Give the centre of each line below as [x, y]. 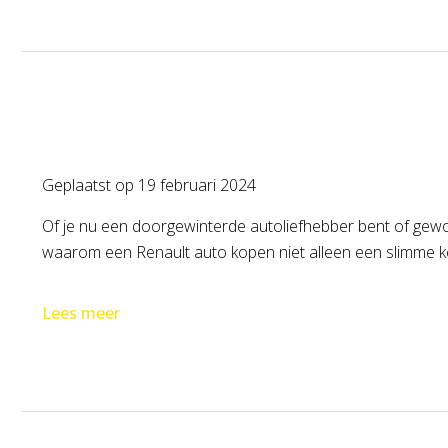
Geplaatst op [90, 185]
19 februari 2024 [197, 185]
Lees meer [81, 313]
